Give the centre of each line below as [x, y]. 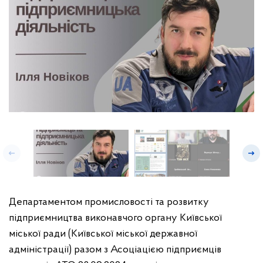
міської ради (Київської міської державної [103, 234]
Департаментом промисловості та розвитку [109, 202]
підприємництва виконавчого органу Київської [115, 218]
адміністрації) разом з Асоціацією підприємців [115, 250]
